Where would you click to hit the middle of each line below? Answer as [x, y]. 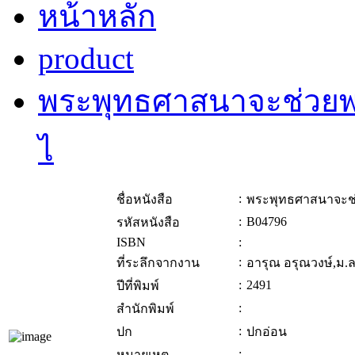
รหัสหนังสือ [148, 223]
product [86, 59]
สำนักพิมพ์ [145, 309]
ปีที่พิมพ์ [138, 286]
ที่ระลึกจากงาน [158, 263]
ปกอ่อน [267, 332]
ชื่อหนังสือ [145, 200]
